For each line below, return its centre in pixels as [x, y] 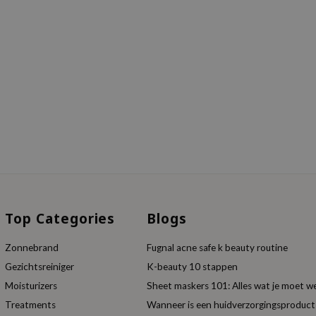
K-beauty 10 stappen [193, 267]
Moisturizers [31, 286]
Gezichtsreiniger [40, 267]
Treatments [31, 305]
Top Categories [60, 219]
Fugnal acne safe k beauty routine [218, 248]
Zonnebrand [32, 248]
